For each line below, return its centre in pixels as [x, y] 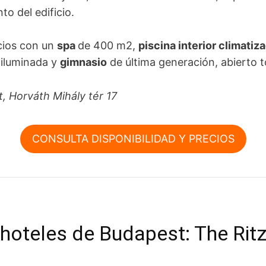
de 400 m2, [108, 46]
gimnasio [83, 62]
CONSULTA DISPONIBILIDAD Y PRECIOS [133, 138]
